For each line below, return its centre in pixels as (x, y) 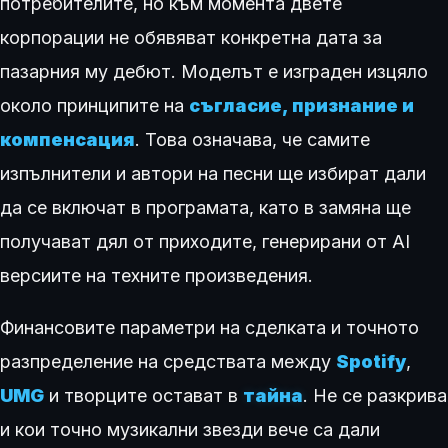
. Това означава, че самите (252, 139)
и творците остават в (143, 395)
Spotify (371, 361)
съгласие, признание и (301, 105)
